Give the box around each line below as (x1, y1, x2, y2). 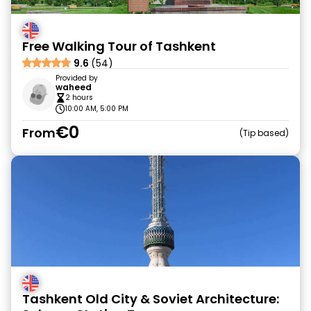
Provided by (56, 73, 98, 83)
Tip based (243, 126, 285, 139)
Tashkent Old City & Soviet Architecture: (22, 290, 279, 308)
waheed (56, 81, 92, 93)
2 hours (65, 92, 93, 103)
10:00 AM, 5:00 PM (65, 103, 128, 114)
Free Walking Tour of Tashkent (22, 37, 216, 55)
